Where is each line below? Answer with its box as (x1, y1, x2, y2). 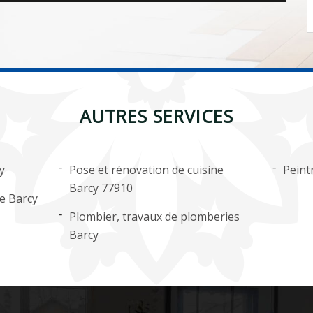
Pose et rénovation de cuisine (69, 161, 224, 177)
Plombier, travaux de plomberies (69, 208, 240, 224)
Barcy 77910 (69, 180, 133, 196)
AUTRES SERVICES (80, 103, 233, 128)
